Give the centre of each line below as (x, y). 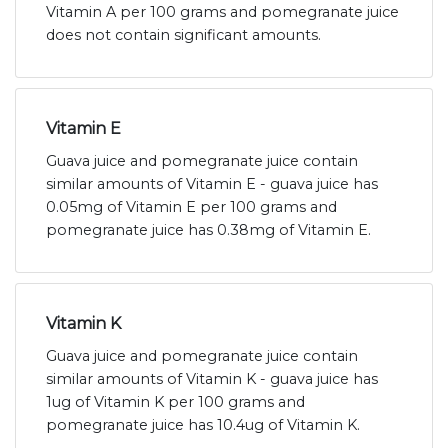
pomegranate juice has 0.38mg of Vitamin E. (208, 230)
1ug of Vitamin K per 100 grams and (175, 402)
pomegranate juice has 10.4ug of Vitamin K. (203, 425)
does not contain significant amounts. (183, 35)
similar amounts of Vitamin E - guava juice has (212, 184)
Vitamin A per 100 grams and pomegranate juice (222, 12)
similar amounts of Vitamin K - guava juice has (212, 379)
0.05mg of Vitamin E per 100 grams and (191, 207)
